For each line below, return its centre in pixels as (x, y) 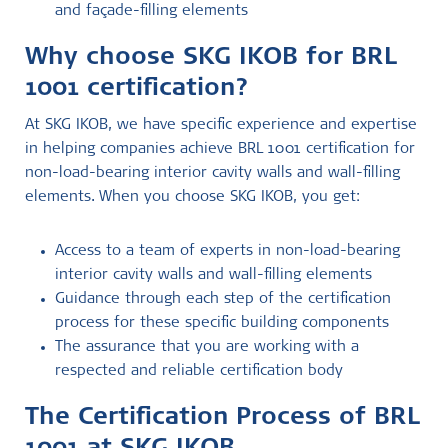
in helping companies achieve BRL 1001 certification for (220, 149)
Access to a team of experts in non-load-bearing (227, 251)
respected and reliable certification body (199, 371)
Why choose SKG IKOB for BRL (211, 59)
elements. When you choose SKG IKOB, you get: (192, 197)
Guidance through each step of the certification (223, 299)
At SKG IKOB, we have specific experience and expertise (221, 125)
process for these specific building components (222, 323)
